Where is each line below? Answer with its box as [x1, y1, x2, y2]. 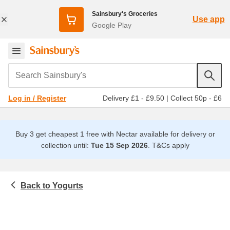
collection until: [41, 141, 91, 149]
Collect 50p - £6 [170, 93, 222, 102]
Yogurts [52, 181, 83, 190]
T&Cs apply [151, 141, 189, 149]
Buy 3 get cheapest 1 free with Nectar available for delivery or [15, 130, 215, 138]
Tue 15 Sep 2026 [90, 141, 148, 149]
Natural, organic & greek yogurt [95, 190, 208, 199]
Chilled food [8, 190, 52, 199]
